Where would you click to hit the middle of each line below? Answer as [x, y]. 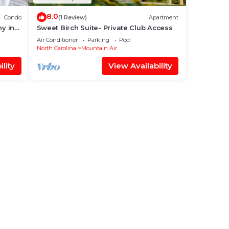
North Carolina [56, 48]
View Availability [140, 66]
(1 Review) [72, 17]
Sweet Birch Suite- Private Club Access [105, 28]
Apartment [164, 17]
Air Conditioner [57, 40]
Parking [98, 40]
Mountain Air [99, 48]
